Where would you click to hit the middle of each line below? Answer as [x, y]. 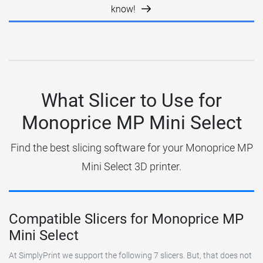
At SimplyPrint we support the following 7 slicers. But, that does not [130, 255]
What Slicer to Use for [131, 100]
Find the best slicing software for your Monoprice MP [131, 147]
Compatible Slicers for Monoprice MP [126, 219]
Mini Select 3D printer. [131, 166]
